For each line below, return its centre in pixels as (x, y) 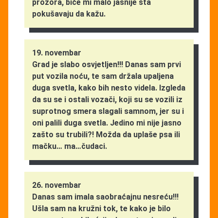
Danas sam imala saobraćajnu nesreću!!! (105, 197)
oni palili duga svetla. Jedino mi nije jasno (107, 123)
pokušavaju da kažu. (69, 14)
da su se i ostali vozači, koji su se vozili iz (107, 99)
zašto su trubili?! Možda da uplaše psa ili (106, 134)
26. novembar (56, 185)
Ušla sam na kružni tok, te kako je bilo (101, 208)
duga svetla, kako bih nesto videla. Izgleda (109, 88)
